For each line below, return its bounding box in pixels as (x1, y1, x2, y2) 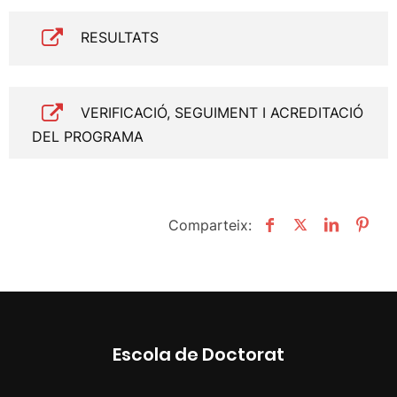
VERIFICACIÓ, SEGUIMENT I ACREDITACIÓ (80, 103, 363, 121)
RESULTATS (80, 27, 159, 46)
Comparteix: (168, 216, 252, 234)
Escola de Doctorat (113, 342, 284, 367)
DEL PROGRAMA (32, 128, 144, 145)
